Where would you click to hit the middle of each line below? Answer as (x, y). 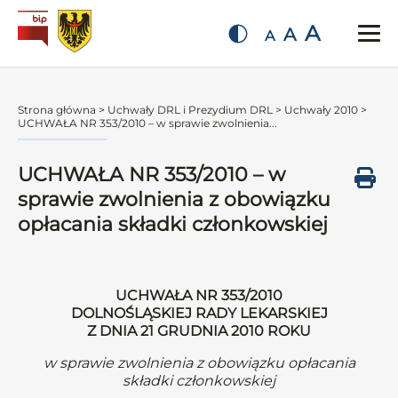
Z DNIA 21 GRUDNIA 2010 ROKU (199, 331)
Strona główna (57, 110)
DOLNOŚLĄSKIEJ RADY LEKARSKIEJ (199, 313)
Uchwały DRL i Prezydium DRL (190, 110)
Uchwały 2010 (321, 110)
